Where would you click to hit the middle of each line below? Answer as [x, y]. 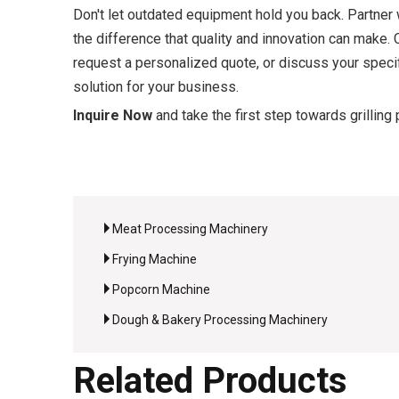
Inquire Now [113, 115]
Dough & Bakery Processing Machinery [220, 320]
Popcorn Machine [161, 289]
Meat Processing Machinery [190, 229]
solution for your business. [156, 87]
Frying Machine [155, 259]
